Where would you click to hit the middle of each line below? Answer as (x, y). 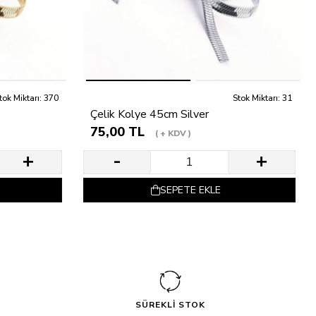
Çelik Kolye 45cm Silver (150, 114)
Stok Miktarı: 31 (262, 98)
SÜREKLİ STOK (170, 304)
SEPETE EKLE (190, 190)
